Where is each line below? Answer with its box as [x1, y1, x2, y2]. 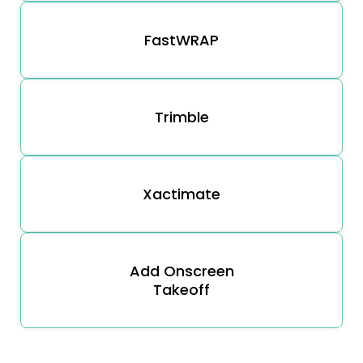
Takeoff [153, 279, 210, 300]
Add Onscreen [129, 260, 234, 281]
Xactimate [143, 183, 220, 204]
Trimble [154, 106, 209, 127]
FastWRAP [144, 29, 219, 50]
